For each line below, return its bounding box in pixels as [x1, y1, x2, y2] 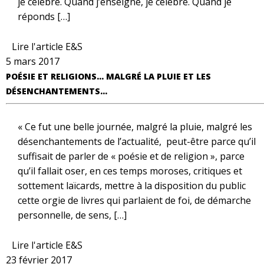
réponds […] [18, 10, 70, 23]
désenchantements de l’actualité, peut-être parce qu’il [18, 135, 256, 148]
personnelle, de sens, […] [18, 209, 127, 222]
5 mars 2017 [6, 55, 60, 68]
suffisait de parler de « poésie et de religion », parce [18, 150, 245, 163]
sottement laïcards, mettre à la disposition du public [18, 179, 246, 192]
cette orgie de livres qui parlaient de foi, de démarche [18, 194, 251, 207]
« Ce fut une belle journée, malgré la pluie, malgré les [18, 120, 252, 133]
